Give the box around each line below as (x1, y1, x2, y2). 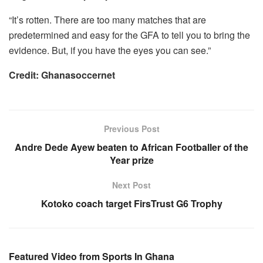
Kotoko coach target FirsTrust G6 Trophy (41, 196, 222, 210)
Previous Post (103, 122, 160, 134)
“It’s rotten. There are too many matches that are (9, 12, 206, 26)
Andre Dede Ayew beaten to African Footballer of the (15, 140, 248, 154)
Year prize (109, 153, 154, 167)
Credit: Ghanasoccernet (9, 68, 115, 82)
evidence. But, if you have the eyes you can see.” (9, 43, 211, 57)
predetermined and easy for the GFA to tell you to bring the (9, 28, 250, 42)
